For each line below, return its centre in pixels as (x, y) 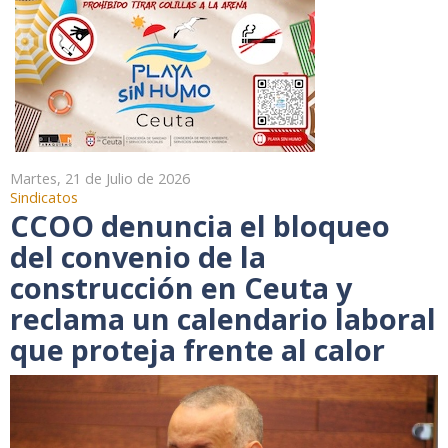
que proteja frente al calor (197, 350)
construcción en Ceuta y (181, 288)
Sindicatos (44, 198)
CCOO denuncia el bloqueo (200, 226)
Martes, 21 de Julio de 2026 (100, 179)
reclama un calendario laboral (223, 319)
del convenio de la (138, 257)
